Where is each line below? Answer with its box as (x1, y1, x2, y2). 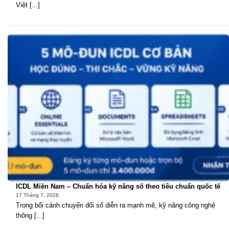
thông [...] (16, 211, 44, 219)
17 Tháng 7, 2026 (16, 192, 59, 198)
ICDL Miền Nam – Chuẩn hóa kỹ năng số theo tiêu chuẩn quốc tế (16, 182, 220, 191)
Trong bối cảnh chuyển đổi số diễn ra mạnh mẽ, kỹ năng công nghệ (16, 201, 215, 209)
